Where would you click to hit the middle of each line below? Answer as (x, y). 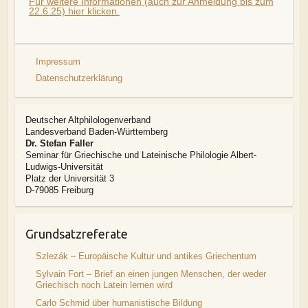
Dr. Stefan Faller (59, 144)
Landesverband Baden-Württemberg (96, 132)
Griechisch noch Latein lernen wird (104, 285)
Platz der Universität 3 (69, 179)
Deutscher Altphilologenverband (88, 120)
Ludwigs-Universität (64, 167)
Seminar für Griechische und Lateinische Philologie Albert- (141, 155)
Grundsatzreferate (76, 234)
